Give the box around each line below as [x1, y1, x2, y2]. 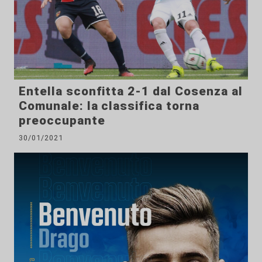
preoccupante [19, 113, 105, 128]
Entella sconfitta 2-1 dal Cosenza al [19, 84, 243, 99]
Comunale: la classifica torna [19, 99, 199, 113]
